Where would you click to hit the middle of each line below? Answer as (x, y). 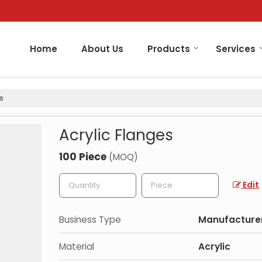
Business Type (90, 219)
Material (77, 246)
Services (236, 49)
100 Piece (84, 156)
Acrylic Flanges (116, 135)
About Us (102, 49)
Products (169, 49)
